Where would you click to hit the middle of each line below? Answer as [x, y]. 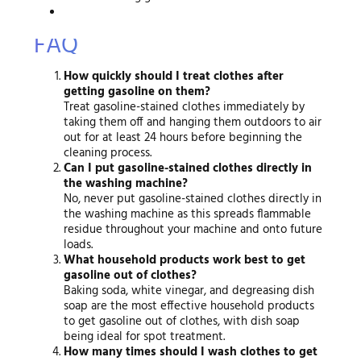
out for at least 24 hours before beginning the [183, 137]
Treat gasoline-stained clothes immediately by [185, 107]
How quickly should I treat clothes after [174, 76]
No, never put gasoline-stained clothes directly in [193, 199]
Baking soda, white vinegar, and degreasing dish [189, 290]
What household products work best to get [185, 260]
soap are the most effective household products [189, 306]
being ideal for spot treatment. [145, 336]
